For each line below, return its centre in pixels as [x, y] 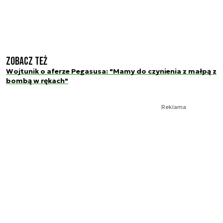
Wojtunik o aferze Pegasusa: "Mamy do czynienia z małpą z [111, 71]
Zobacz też [27, 61]
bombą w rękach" [37, 80]
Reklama [174, 107]
